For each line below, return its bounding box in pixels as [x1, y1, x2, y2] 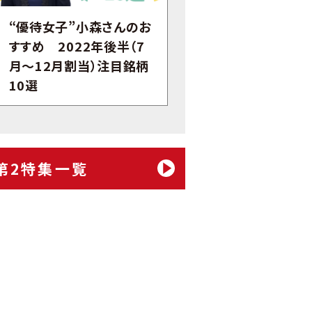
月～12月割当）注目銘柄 [8, 56, 150, 75]
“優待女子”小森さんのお [8, 17, 152, 36]
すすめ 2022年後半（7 [8, 36, 145, 55]
